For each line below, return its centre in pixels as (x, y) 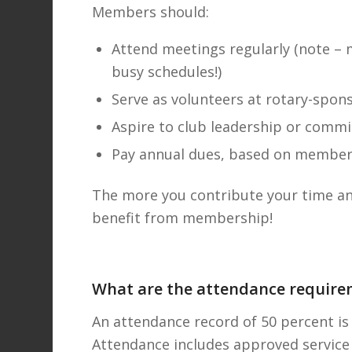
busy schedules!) (167, 72)
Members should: (151, 11)
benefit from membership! (183, 218)
